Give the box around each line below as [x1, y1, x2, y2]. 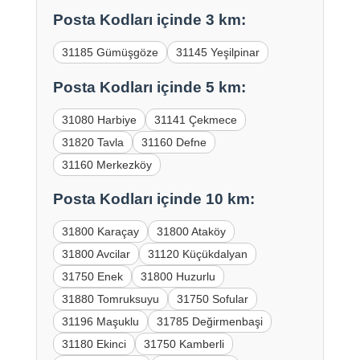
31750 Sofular [176, 292, 248, 306]
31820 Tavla [61, 135, 124, 149]
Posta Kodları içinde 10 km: [52, 190, 255, 208]
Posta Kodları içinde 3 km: [52, 10, 246, 28]
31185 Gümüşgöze [61, 45, 158, 59]
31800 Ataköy [156, 225, 226, 239]
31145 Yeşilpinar [175, 45, 260, 59]
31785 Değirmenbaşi [156, 315, 263, 329]
